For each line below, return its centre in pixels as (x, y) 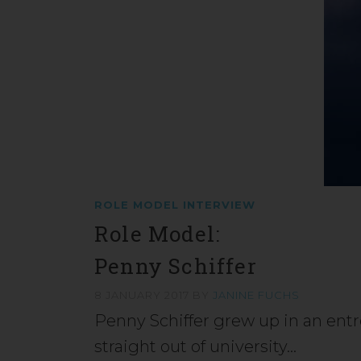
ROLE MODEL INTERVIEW (175, 205)
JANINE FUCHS (256, 295)
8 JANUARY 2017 (143, 295)
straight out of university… (195, 347)
